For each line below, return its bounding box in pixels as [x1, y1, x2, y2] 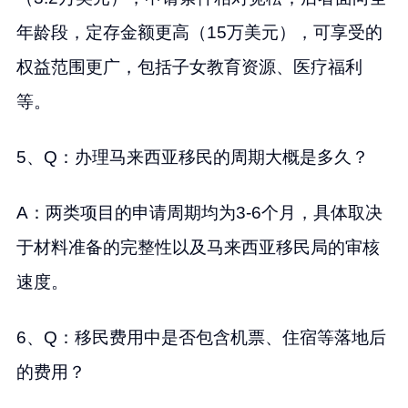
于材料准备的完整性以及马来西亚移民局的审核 [15, 238, 380, 258]
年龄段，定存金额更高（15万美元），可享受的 [15, 23, 382, 43]
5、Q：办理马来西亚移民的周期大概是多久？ [15, 148, 369, 168]
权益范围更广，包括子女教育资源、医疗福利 [15, 57, 362, 77]
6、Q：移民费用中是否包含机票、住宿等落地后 [15, 328, 386, 348]
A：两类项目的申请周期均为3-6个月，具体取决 [15, 203, 382, 223]
